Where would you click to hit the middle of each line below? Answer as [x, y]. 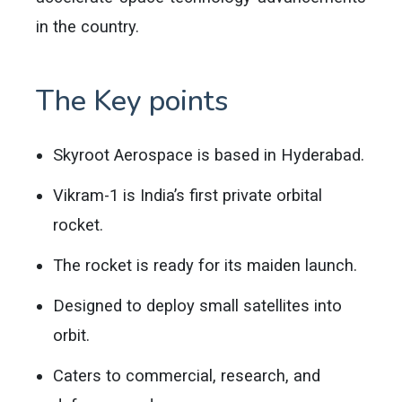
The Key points [132, 101]
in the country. [87, 26]
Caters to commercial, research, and [187, 376]
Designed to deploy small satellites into [198, 306]
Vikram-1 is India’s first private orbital [188, 195]
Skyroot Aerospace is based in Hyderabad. [209, 155]
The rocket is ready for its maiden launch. [205, 265]
